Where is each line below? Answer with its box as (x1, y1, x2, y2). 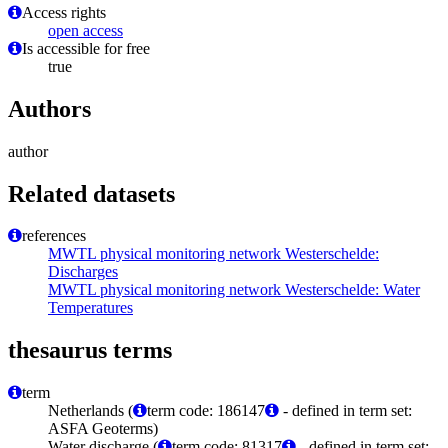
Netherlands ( (48, 402, 133, 420)
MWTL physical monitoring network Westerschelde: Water (48, 281, 420, 299)
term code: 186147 (147, 402, 265, 420)
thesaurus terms (8, 337, 172, 364)
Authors (8, 95, 91, 122)
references (22, 227, 86, 245)
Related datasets (8, 180, 175, 207)
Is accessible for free (22, 39, 150, 57)
